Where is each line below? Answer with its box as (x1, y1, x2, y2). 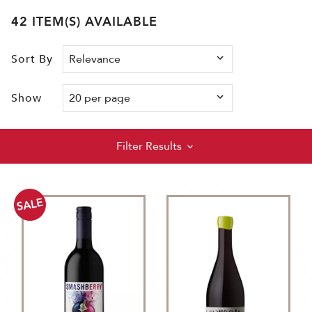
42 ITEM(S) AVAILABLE (32, 13, 157, 31)
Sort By (11, 52, 53, 67)
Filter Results (116, 139, 182, 155)
